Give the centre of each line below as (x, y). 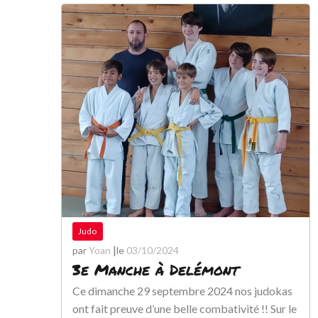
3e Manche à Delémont (155, 270)
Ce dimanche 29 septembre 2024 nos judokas (182, 291)
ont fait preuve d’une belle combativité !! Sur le (185, 308)
